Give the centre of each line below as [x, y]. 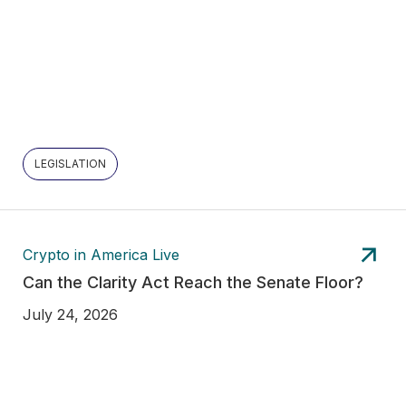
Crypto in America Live [101, 255]
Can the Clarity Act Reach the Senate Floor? [193, 282]
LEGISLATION [70, 163]
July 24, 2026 [70, 314]
